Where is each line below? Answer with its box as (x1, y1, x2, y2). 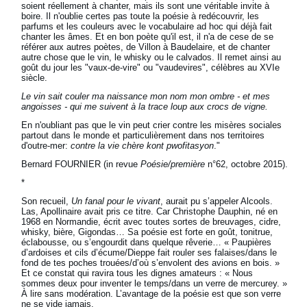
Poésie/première (140, 159, 206, 170)
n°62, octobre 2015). (205, 159, 288, 170)
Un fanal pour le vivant (71, 196, 161, 207)
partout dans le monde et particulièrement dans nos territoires (21, 130, 265, 141)
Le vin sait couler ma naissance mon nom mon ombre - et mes (21, 91, 271, 102)
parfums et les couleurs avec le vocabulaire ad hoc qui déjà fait (21, 21, 273, 32)
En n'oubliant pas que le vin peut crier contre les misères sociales (21, 120, 282, 131)
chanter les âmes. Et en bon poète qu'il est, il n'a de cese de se (21, 32, 274, 42)
